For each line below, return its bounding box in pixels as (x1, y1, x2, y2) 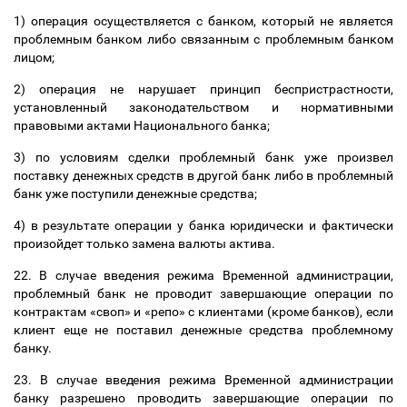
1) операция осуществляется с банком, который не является (14, 14, 393, 28)
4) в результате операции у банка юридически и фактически (14, 218, 393, 233)
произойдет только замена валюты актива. (14, 236, 278, 251)
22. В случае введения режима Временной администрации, (14, 268, 393, 283)
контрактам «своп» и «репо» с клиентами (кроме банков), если (14, 304, 393, 319)
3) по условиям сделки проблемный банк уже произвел (14, 150, 393, 164)
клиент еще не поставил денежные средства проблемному (14, 323, 393, 337)
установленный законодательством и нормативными (14, 100, 393, 114)
